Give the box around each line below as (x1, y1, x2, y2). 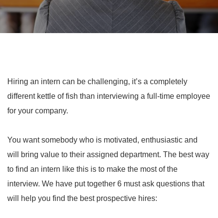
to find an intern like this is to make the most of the (7, 165, 178, 173)
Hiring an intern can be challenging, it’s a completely (7, 77, 187, 86)
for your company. (7, 107, 68, 115)
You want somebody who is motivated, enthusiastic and (7, 136, 198, 144)
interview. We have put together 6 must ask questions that (7, 180, 204, 188)
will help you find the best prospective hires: (7, 194, 157, 202)
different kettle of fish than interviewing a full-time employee (7, 92, 210, 100)
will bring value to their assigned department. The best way (7, 150, 209, 159)
